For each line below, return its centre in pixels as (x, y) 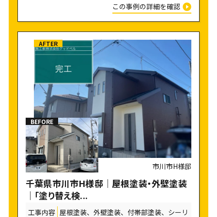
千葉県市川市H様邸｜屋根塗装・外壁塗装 (106, 183)
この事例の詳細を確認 (147, 7)
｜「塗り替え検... (56, 195)
